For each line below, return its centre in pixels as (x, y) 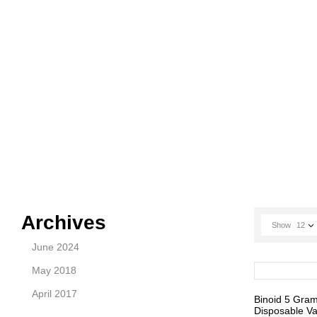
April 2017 (54, 294)
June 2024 (56, 247)
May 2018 (54, 270)
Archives (64, 223)
